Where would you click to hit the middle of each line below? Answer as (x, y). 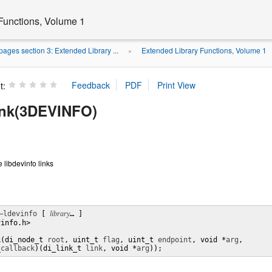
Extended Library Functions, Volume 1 (204, 50)
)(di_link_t (60, 248)
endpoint (175, 240)
